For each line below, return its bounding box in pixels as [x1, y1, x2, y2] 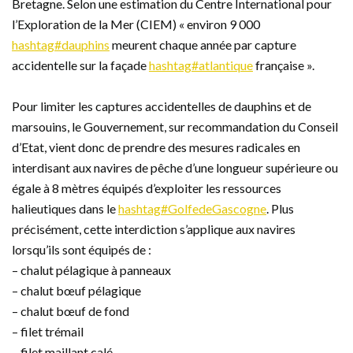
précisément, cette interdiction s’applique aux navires [12, 221, 295, 237]
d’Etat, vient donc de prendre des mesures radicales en [12, 139, 300, 155]
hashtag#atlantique [149, 58, 253, 73]
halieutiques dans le [12, 201, 118, 217]
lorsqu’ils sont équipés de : [12, 242, 151, 258]
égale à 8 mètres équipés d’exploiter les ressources [12, 180, 281, 196]
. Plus [266, 201, 294, 217]
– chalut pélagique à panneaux [12, 262, 171, 278]
